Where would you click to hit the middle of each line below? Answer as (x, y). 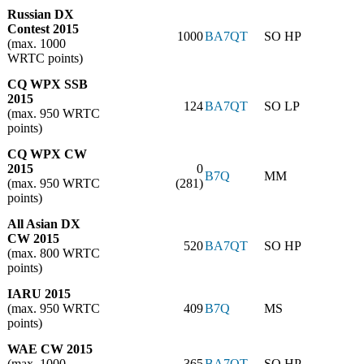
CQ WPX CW (47, 154)
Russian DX (41, 15)
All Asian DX (44, 224)
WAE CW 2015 (50, 349)
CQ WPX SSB (48, 84)
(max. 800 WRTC (54, 253)
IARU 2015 (39, 294)
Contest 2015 (43, 29)
